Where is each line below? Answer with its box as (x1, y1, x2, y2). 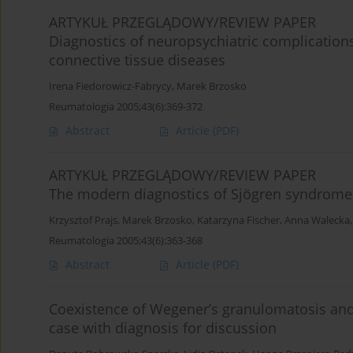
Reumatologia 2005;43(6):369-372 (49, 99, 203, 114)
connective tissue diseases (49, 50, 225, 70)
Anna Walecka (284, 214, 350, 228)
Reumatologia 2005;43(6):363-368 (49, 233, 203, 248)
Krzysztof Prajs (49, 214, 117, 228)
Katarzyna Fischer (197, 214, 280, 228)
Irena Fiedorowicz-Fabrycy (49, 80, 172, 94)
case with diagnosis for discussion (49, 318, 277, 338)
